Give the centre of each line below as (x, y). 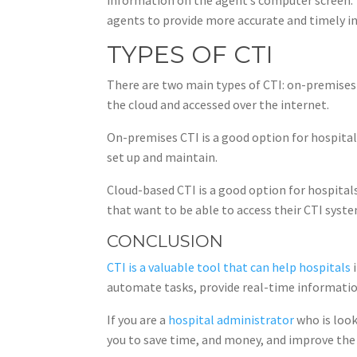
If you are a (138, 319)
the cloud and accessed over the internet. (218, 104)
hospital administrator (231, 319)
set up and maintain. (163, 157)
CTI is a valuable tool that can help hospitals (229, 267)
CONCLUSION (165, 241)
